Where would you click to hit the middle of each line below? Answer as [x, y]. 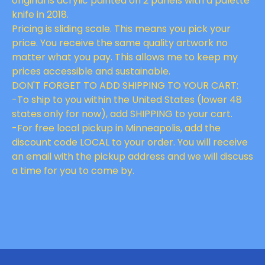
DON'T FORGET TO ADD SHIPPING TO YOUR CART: [125, 85]
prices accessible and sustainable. [91, 71]
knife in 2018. [40, 14]
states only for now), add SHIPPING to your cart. [122, 114]
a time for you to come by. [73, 171]
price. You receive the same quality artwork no [120, 43]
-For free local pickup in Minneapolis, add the [116, 128]
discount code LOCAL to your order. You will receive [130, 142]
